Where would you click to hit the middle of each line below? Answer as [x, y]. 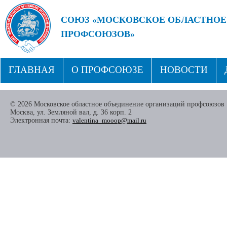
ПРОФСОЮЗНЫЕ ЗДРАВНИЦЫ [151, 95]
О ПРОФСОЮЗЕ [107, 70]
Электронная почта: [41, 120]
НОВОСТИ [184, 70]
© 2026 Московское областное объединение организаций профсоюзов [117, 104]
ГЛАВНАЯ [32, 70]
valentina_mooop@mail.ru [109, 120]
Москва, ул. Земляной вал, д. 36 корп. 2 [71, 112]
